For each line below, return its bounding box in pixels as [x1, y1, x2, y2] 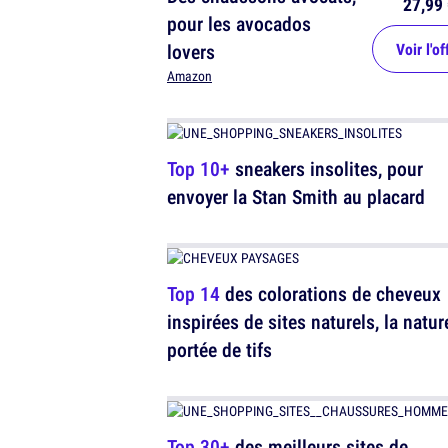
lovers [167, 38, 215, 66]
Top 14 [167, 280, 220, 308]
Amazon [167, 67, 212, 86]
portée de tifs [167, 336, 272, 364]
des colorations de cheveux [220, 280, 441, 308]
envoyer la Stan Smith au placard [167, 183, 425, 211]
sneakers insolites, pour [230, 155, 423, 183]
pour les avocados [167, 10, 311, 38]
